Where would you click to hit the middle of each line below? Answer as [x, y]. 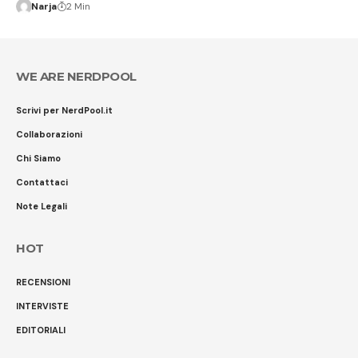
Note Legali [42, 206]
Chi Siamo [38, 158]
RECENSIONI [43, 282]
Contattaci [42, 182]
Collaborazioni [49, 134]
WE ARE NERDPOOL [76, 76]
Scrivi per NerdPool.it [64, 110]
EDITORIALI [41, 330]
